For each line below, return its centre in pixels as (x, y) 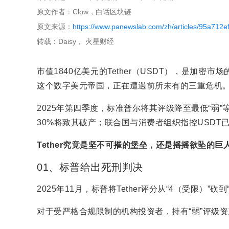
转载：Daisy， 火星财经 (75, 41)
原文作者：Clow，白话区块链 (84, 12)
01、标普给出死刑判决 (90, 167)
